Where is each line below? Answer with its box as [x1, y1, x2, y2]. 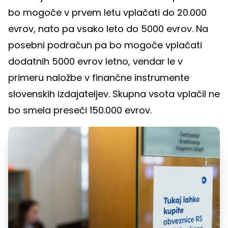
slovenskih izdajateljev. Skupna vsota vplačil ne [8, 88, 220, 100]
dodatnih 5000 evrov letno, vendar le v [8, 55, 183, 68]
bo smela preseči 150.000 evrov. [8, 104, 152, 117]
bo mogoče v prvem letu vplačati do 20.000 [8, 6, 207, 19]
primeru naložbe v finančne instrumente [8, 71, 189, 84]
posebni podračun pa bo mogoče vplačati [8, 39, 202, 51]
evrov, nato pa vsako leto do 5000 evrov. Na [8, 22, 208, 35]
